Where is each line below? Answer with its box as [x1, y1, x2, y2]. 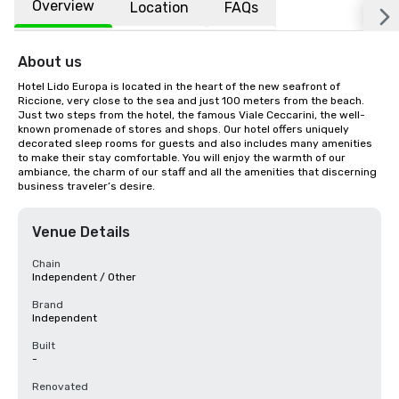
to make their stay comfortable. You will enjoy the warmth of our [18, 151, 346, 164]
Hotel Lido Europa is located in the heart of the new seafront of [18, 80, 340, 93]
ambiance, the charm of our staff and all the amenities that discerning [18, 166, 377, 178]
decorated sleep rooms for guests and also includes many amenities [18, 137, 372, 150]
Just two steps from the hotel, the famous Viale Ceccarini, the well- [18, 109, 365, 121]
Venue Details [32, 224, 130, 240]
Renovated [32, 380, 88, 393]
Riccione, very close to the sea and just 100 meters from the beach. [18, 94, 364, 107]
